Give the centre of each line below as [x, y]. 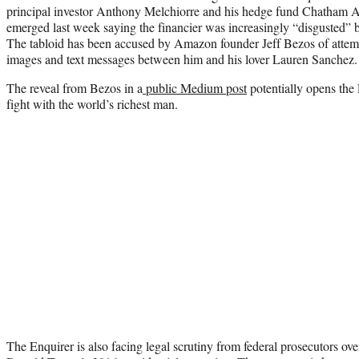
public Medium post [195, 87]
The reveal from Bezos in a [75, 87]
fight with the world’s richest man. [92, 103]
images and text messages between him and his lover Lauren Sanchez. [182, 58]
